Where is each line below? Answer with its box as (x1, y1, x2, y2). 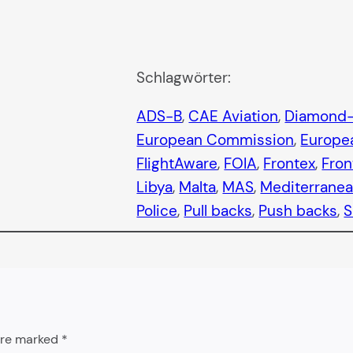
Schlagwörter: (136, 68, 232, 88)
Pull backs (184, 201, 253, 221)
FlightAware (136, 154, 218, 174)
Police (136, 201, 178, 221)
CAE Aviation (188, 106, 279, 127)
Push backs (258, 201, 338, 221)
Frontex (263, 154, 316, 174)
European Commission (136, 130, 295, 150)
